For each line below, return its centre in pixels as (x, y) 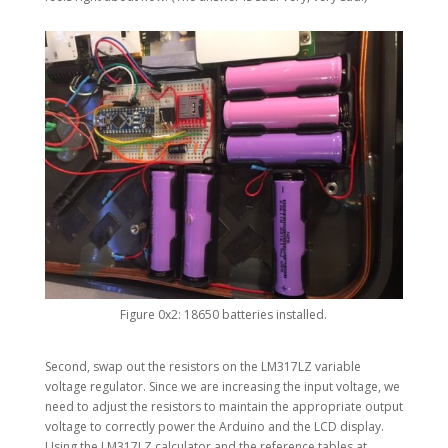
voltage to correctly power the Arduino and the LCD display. (214, 427)
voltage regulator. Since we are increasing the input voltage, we (222, 387)
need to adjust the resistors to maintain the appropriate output (223, 407)
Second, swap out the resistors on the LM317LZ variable (202, 367)
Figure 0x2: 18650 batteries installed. (224, 315)
